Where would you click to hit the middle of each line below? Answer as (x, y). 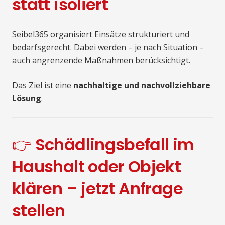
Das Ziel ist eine (43, 85)
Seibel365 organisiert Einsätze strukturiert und (101, 34)
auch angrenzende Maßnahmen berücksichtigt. (101, 60)
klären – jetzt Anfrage (97, 188)
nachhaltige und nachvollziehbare (142, 85)
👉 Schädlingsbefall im (103, 144)
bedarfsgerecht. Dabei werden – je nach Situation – (108, 47)
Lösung (27, 98)
